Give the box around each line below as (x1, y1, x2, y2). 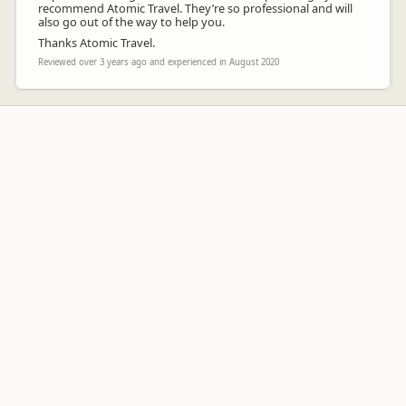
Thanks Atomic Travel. (38, 34, 155, 51)
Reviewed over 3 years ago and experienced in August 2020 (38, 56, 279, 68)
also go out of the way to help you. (38, 14, 225, 30)
